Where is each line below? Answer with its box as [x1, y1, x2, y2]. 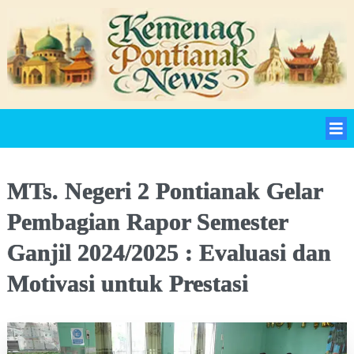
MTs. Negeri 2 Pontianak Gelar [7, 177, 322, 204]
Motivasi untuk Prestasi [7, 269, 248, 296]
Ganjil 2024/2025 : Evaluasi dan [7, 239, 331, 265]
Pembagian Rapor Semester [7, 208, 288, 235]
